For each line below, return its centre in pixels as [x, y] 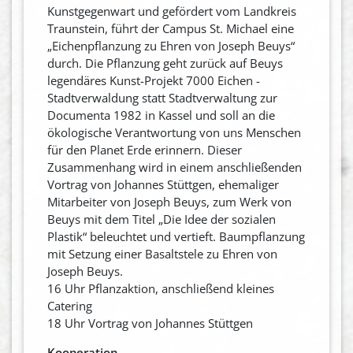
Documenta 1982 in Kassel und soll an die [161, 115]
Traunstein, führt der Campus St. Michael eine [171, 28]
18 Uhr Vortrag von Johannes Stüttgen [150, 323]
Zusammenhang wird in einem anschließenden [175, 167]
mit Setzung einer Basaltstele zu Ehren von [162, 253]
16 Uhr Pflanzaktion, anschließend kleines [161, 288]
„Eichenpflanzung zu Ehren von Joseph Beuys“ [171, 45]
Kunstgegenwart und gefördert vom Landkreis [172, 11]
